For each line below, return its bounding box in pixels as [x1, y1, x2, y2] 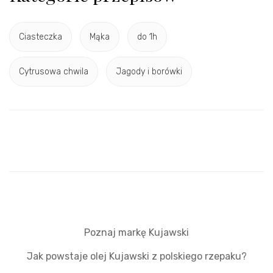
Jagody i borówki [116, 66, 182, 77]
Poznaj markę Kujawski [84, 226, 189, 238]
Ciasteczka [19, 32, 62, 43]
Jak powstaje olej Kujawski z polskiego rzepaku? [26, 250, 247, 262]
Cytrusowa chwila [19, 66, 88, 77]
